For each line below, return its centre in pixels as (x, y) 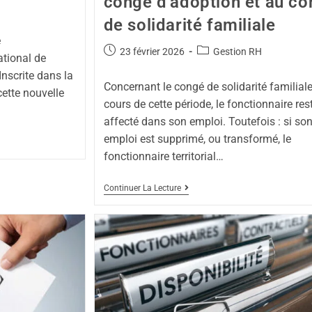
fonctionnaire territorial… (163, 157)
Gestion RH (237, 52)
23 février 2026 (152, 52)
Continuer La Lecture (142, 188)
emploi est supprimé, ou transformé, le (197, 139)
